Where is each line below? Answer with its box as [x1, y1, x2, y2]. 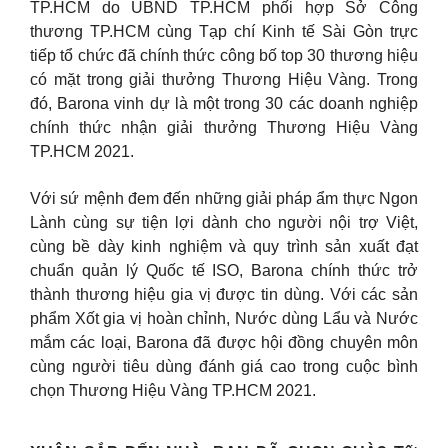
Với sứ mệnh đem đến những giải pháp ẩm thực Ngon [30, 189, 418, 207]
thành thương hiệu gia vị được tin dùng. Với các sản [30, 285, 418, 303]
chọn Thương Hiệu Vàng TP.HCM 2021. [30, 381, 316, 399]
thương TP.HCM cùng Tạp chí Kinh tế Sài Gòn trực [30, 23, 418, 41]
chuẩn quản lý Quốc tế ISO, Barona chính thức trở [30, 261, 418, 279]
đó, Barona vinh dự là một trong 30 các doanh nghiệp [30, 95, 418, 113]
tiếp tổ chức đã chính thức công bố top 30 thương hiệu [30, 47, 418, 65]
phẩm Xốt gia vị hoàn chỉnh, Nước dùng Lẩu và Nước [30, 309, 418, 327]
